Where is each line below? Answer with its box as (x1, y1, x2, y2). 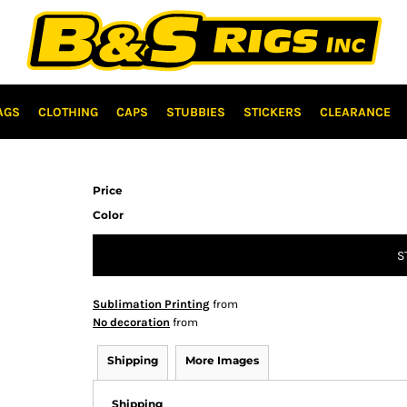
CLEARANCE (319, 104, 391, 120)
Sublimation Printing (93, 297, 210, 312)
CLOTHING (37, 104, 98, 120)
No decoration (93, 315, 170, 330)
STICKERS (243, 104, 302, 120)
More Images (185, 353, 259, 368)
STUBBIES (165, 104, 225, 120)
